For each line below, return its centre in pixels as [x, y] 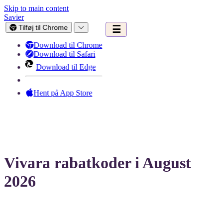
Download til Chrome [66, 45]
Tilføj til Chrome [42, 27]
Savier [14, 17]
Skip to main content [36, 8]
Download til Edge [64, 67]
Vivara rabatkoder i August [98, 163]
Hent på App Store [61, 93]
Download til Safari [63, 54]
